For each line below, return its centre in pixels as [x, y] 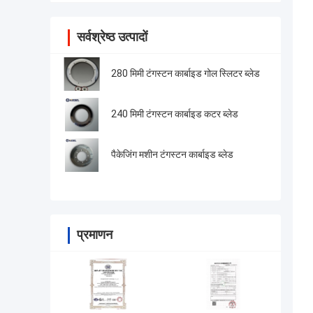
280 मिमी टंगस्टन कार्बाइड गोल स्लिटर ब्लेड [185, 74]
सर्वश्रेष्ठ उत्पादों [112, 37]
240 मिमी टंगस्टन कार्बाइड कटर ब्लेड [175, 114]
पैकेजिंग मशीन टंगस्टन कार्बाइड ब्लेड [172, 155]
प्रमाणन [95, 235]
